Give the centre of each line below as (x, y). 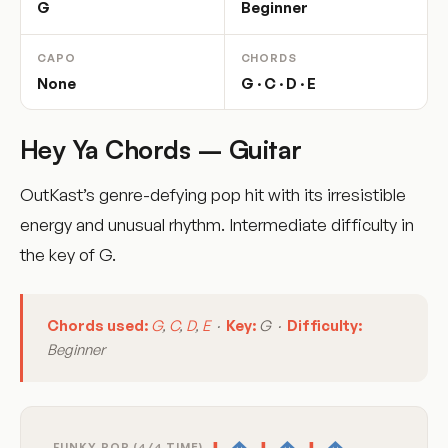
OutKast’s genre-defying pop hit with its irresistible (213, 195)
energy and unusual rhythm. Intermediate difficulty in (217, 225)
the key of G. (68, 255)
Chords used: (97, 326)
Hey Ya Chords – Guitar (161, 149)
